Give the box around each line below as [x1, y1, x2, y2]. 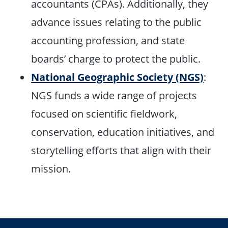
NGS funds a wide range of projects [31, 88, 197, 102]
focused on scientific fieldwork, [31, 106, 178, 121]
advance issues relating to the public [31, 14, 202, 29]
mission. [31, 161, 71, 176]
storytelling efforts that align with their [31, 142, 212, 157]
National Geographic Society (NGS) [31, 69, 204, 84]
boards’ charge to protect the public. [31, 51, 201, 66]
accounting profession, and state [31, 33, 185, 47]
